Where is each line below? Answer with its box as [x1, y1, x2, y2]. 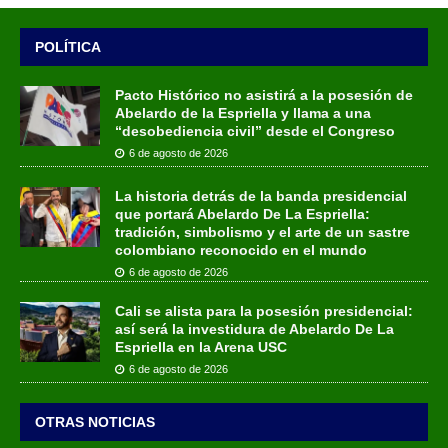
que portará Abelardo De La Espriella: [115, 205, 370, 222]
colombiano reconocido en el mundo [115, 241, 367, 258]
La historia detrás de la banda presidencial [115, 187, 407, 204]
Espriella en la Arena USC [115, 338, 287, 355]
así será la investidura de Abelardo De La [115, 320, 394, 337]
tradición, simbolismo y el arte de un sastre [115, 223, 410, 240]
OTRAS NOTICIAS [35, 413, 155, 430]
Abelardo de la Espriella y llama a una [115, 104, 371, 121]
